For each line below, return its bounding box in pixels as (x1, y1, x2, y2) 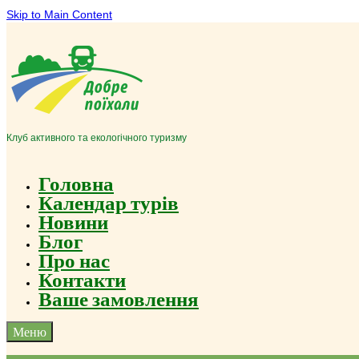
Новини (38, 209, 108, 233)
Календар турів (38, 190, 179, 214)
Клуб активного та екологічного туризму (6, 132, 187, 143)
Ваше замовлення (38, 286, 199, 310)
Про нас (38, 248, 110, 272)
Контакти (38, 267, 126, 291)
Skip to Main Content (6, 8, 112, 21)
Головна (38, 171, 114, 195)
